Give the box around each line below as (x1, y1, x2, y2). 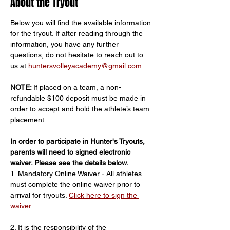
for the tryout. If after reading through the (10, 29, 145, 37)
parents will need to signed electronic (10, 148, 132, 156)
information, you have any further (10, 40, 121, 48)
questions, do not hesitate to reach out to (10, 51, 145, 59)
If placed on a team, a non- (33, 83, 121, 91)
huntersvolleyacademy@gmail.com (28, 62, 142, 70)
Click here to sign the (69, 191, 139, 199)
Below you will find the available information (10, 18, 153, 27)
